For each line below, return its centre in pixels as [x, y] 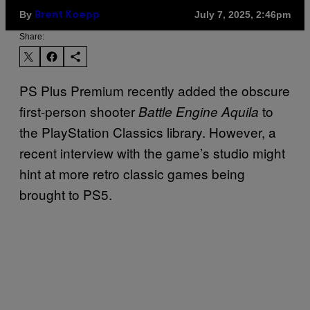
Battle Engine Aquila [199, 111]
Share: [32, 36]
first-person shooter [79, 111]
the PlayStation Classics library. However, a [148, 131]
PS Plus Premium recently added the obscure [155, 90]
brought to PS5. [66, 194]
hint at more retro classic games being [132, 173]
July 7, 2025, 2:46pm [243, 15]
